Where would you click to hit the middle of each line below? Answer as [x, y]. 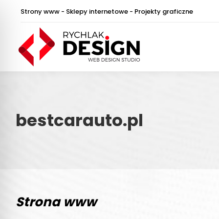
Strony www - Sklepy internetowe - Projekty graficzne [107, 11]
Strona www [56, 202]
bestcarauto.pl [79, 120]
